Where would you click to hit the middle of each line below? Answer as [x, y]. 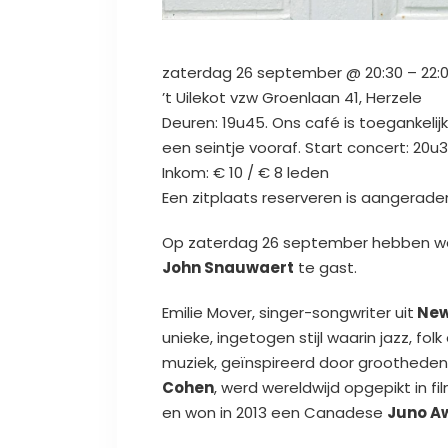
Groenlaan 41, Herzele [342, 97]
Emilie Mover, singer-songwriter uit [288, 312]
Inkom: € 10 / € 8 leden [245, 172]
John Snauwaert [228, 267]
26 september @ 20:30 [319, 72]
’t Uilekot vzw [212, 97]
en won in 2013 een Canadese [274, 412]
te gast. [325, 267]
